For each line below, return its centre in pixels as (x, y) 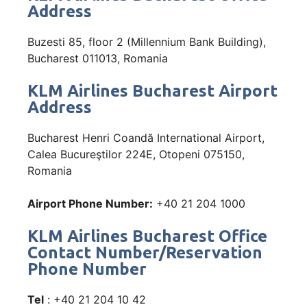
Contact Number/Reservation (145, 252)
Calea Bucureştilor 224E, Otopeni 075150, (136, 154)
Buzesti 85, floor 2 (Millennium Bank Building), (147, 41)
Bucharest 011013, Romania (98, 58)
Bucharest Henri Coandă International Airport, (146, 137)
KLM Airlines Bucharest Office (147, 236)
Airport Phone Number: (90, 203)
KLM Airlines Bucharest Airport (152, 90)
